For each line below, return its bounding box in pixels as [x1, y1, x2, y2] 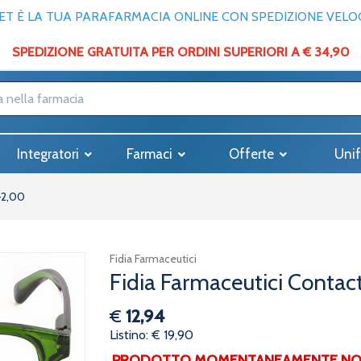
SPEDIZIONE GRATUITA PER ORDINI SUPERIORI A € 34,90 [11, 44, 350, 60]
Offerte [228, 146, 277, 162]
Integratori [17, 146, 82, 162]
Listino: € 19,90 [109, 327, 193, 342]
